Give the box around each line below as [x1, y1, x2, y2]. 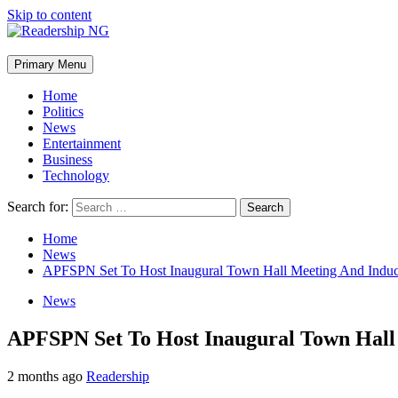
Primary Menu [14, 58, 86, 71]
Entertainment [43, 136, 121, 151]
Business [43, 152, 92, 167]
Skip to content [7, 7, 92, 22]
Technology [43, 168, 109, 183]
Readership [86, 368, 149, 384]
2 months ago [7, 368, 86, 384]
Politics [43, 104, 84, 119]
